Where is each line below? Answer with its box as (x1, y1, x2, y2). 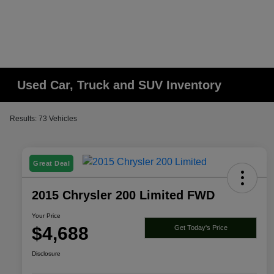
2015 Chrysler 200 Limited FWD (32, 188, 215, 202)
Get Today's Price (174, 223, 228, 231)
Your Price (32, 212, 61, 220)
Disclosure (32, 250, 61, 257)
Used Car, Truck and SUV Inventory (17, 78, 222, 92)
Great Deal (33, 160, 70, 168)
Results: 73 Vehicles (10, 114, 77, 123)
